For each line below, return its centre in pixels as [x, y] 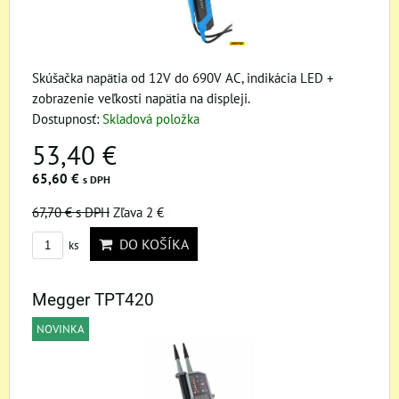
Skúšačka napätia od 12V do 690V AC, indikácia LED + [183, 77]
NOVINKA [61, 329]
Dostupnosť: [67, 118]
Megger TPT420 [93, 300]
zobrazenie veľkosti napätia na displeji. [141, 98]
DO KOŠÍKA [151, 244]
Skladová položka [151, 118]
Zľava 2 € [138, 212]
